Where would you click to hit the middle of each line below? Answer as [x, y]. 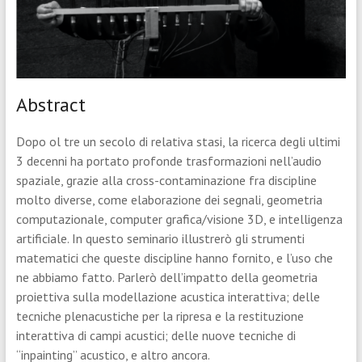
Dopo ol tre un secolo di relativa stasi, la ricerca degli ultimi [178, 141]
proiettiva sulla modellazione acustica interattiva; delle [168, 296]
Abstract [51, 104]
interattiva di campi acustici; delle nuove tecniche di [156, 335]
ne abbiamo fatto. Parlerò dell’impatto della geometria [166, 277]
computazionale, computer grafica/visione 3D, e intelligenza [179, 219]
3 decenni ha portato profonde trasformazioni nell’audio [168, 160]
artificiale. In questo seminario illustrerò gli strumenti [160, 238]
